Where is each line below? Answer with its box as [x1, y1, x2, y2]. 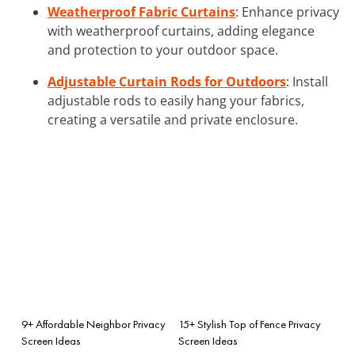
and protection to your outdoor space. [48, 40, 278, 59]
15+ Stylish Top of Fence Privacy [178, 316, 321, 331]
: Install [286, 72, 328, 90]
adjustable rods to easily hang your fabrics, [48, 91, 304, 109]
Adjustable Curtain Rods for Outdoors [48, 72, 286, 90]
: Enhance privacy [235, 2, 339, 21]
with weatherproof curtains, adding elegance [48, 21, 315, 40]
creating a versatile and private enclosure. [48, 110, 298, 128]
